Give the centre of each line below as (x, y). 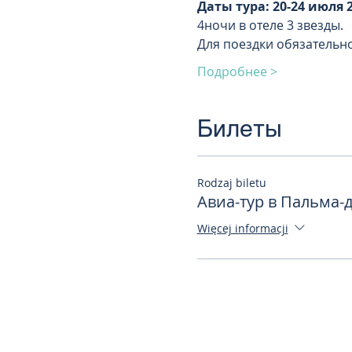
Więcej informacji (242, 228)
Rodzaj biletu (231, 183)
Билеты (239, 128)
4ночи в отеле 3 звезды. (271, 25)
